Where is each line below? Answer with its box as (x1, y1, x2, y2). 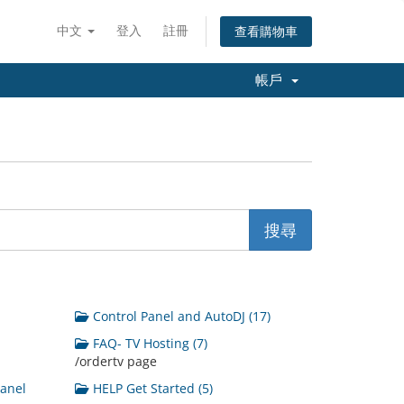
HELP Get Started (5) (89, 380, 214, 397)
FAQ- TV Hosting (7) (89, 335, 208, 352)
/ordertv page (75, 353, 158, 370)
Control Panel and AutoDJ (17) (89, 308, 271, 325)
